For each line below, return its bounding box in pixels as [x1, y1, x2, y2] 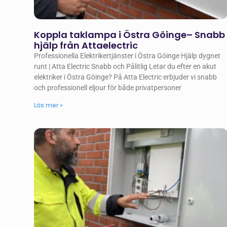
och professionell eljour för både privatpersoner [34, 84, 182, 92]
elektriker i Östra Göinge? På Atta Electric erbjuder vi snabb [34, 73, 217, 82]
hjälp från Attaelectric [34, 39, 138, 52]
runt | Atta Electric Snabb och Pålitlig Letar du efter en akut [34, 62, 217, 71]
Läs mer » [34, 101, 63, 110]
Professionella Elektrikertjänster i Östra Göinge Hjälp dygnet [34, 52, 221, 60]
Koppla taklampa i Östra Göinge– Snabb [34, 28, 225, 42]
